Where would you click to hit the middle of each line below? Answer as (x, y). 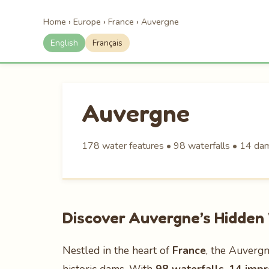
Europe (87, 22)
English (64, 43)
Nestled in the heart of (117, 250)
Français (107, 43)
